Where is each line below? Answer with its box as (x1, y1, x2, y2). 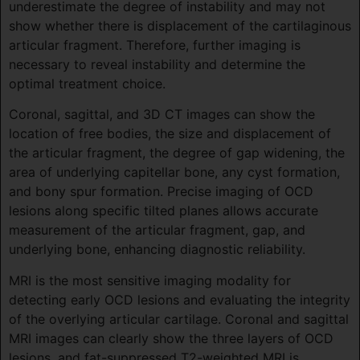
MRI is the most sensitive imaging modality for (9, 272, 291, 288)
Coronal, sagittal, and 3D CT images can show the (9, 106, 315, 123)
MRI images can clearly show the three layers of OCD (9, 329, 333, 346)
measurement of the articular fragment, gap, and (9, 222, 305, 239)
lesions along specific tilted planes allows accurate (9, 202, 318, 219)
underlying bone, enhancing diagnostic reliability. (9, 241, 305, 258)
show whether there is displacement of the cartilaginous (9, 17, 351, 34)
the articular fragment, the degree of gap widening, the (9, 145, 345, 162)
